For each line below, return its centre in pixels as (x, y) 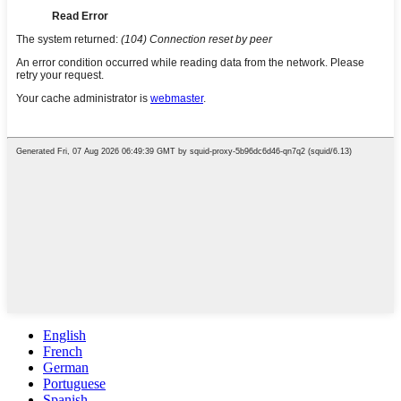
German (66, 367)
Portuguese (74, 383)
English (64, 335)
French (63, 351)
